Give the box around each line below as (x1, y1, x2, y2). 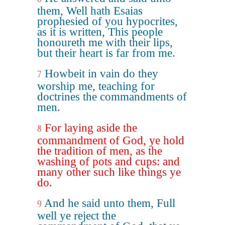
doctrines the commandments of (37, 90, 187, 103)
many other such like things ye (37, 166, 181, 178)
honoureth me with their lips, (37, 36, 173, 49)
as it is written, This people (37, 26, 163, 38)
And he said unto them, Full (44, 197, 175, 209)
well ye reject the (37, 209, 116, 222)
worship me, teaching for (37, 80, 155, 92)
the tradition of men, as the (37, 145, 162, 157)
